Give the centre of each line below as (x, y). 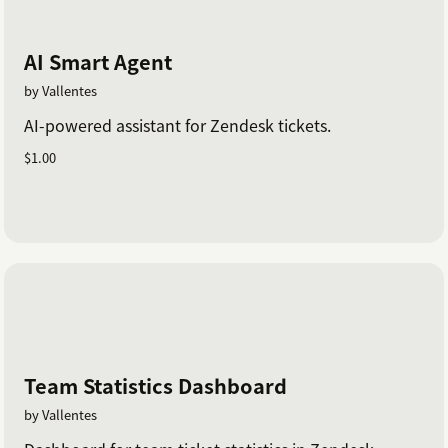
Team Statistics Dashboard (155, 386)
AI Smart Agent (98, 61)
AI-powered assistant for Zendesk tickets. (177, 124)
